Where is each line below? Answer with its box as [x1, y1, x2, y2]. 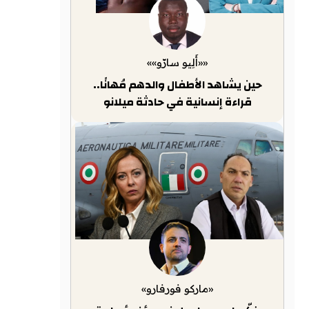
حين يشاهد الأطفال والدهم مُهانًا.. [92, 74, 262, 95]
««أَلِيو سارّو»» [147, 56, 208, 69]
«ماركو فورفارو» [141, 282, 213, 295]
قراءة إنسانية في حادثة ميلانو [103, 92, 252, 112]
